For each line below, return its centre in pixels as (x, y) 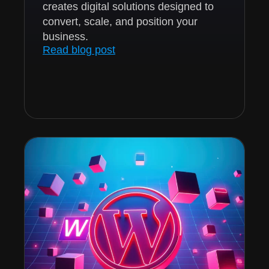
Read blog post (79, 50)
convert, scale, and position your (120, 21)
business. (65, 36)
